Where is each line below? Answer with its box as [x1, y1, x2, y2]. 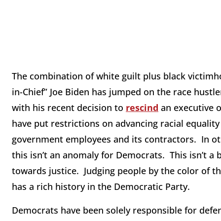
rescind [126, 102, 158, 114]
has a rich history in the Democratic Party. [12, 181, 190, 193]
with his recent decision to [12, 102, 126, 114]
